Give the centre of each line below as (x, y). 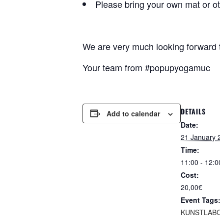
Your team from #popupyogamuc (146, 67)
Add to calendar (133, 113)
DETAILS (193, 111)
